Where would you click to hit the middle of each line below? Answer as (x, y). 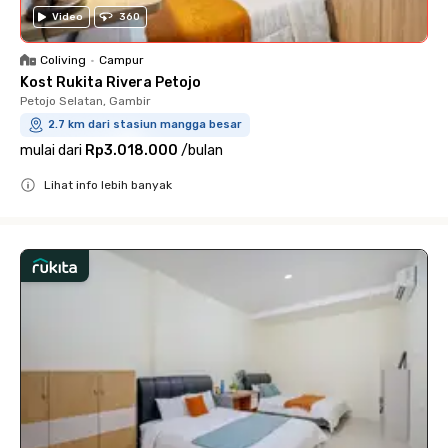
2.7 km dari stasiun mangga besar (145, 124)
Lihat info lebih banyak (108, 184)
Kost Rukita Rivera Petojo (110, 82)
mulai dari (51, 150)
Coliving (63, 59)
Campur (121, 59)
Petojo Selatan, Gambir (85, 100)
